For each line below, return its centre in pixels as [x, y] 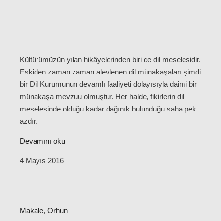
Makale [32, 211]
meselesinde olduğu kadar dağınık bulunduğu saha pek [108, 109]
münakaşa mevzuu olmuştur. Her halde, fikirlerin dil [102, 97]
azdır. [29, 121]
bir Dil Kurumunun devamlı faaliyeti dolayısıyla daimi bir [108, 84]
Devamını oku [42, 141]
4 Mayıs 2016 [42, 161]
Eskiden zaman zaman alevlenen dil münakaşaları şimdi [110, 72]
